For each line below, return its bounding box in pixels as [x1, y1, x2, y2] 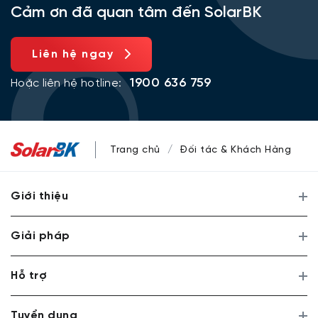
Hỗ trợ [11, 270, 47, 282]
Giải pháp [11, 230, 70, 242]
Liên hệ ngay [32, 48, 114, 60]
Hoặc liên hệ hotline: [11, 77, 122, 89]
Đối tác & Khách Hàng [180, 144, 291, 155]
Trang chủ [110, 144, 160, 155]
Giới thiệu [11, 190, 68, 202]
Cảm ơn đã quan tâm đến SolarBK [11, 4, 262, 21]
